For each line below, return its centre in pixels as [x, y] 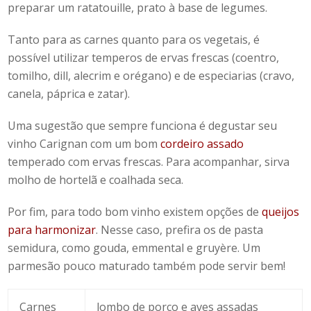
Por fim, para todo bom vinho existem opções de [134, 212]
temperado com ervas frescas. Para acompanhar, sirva [149, 162]
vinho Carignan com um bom [84, 144]
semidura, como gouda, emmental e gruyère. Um [134, 248]
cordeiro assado [202, 144]
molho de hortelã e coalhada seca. [96, 180]
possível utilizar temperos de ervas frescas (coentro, [144, 58]
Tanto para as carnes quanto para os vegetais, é [134, 40]
